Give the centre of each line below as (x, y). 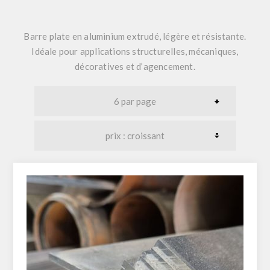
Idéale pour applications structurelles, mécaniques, (135, 51)
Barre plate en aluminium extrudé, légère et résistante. (135, 36)
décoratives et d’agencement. (135, 66)
